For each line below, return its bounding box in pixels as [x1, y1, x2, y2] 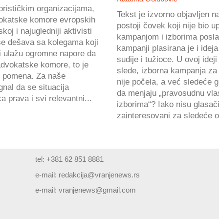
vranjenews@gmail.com [59, 186, 136, 194]
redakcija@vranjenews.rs [59, 170, 140, 179]
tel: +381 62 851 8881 [35, 155, 104, 163]
